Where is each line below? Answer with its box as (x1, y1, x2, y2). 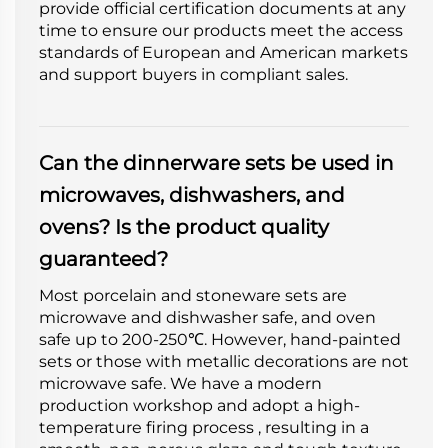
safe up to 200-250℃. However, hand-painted (39, 329, 401, 349)
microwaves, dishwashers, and (39, 182, 345, 207)
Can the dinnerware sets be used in (39, 150, 394, 175)
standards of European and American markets (39, 42, 408, 62)
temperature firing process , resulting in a (39, 417, 369, 437)
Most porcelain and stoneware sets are (39, 285, 347, 305)
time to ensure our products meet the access (39, 20, 403, 40)
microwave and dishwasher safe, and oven (39, 307, 376, 327)
